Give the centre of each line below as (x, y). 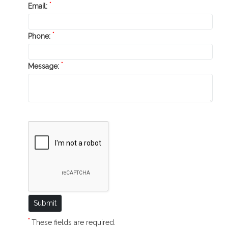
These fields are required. (73, 222)
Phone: (40, 36)
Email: (39, 6)
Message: (45, 66)
